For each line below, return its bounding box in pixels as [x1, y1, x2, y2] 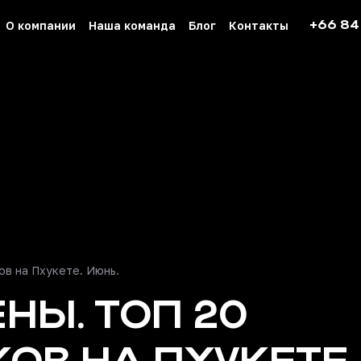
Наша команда [89, 18, 176, 32]
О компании [6, 18, 76, 32]
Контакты [229, 18, 288, 32]
